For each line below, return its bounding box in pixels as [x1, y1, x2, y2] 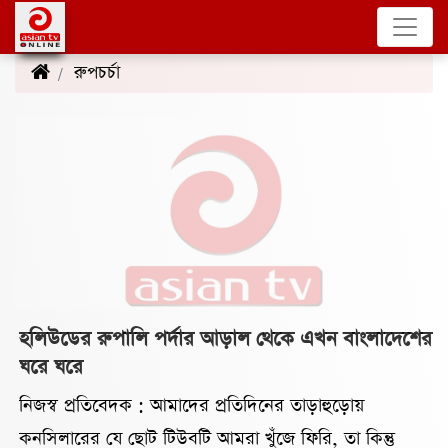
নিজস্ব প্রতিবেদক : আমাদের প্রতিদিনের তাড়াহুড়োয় [19, 393, 364, 418]
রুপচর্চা [74, 61, 125, 85]
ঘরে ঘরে [19, 353, 83, 381]
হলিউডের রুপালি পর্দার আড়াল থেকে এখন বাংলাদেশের [19, 325, 432, 353]
